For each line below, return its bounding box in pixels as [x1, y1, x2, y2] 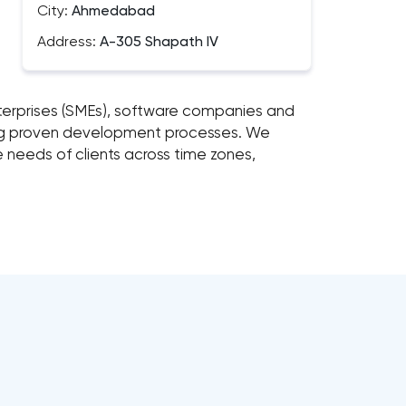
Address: [37, 35, 96, 50]
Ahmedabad [68, 5, 155, 19]
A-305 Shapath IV [96, 35, 218, 50]
